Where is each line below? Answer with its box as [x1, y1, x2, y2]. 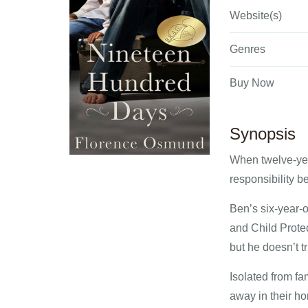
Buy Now [230, 77, 274, 89]
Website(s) [230, 10, 282, 21]
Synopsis [230, 124, 296, 143]
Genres [230, 43, 265, 55]
